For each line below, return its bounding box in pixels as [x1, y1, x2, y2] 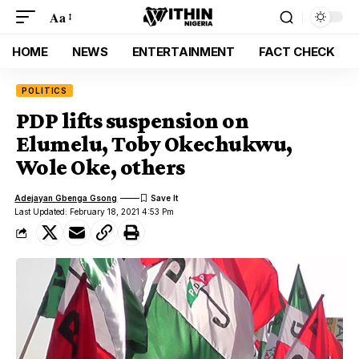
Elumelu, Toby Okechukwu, [16, 131, 292, 156]
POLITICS [22, 86, 68, 95]
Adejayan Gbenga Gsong [14, 192, 118, 203]
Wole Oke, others [16, 155, 185, 179]
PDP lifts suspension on [16, 108, 249, 133]
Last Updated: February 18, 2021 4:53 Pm [14, 207, 175, 216]
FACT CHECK [258, 43, 335, 59]
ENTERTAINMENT [131, 43, 235, 59]
